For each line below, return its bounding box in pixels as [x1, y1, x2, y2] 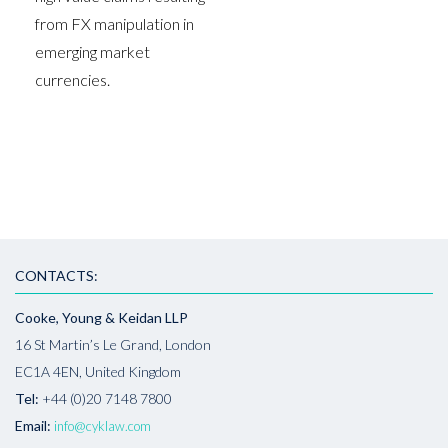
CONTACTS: [15, 267, 98, 285]
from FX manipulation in [35, 14, 194, 34]
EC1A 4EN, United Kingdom [15, 363, 181, 381]
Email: [15, 417, 54, 435]
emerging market [35, 42, 150, 62]
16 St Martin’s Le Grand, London [15, 336, 211, 354]
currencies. [35, 70, 110, 90]
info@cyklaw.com [54, 418, 151, 435]
